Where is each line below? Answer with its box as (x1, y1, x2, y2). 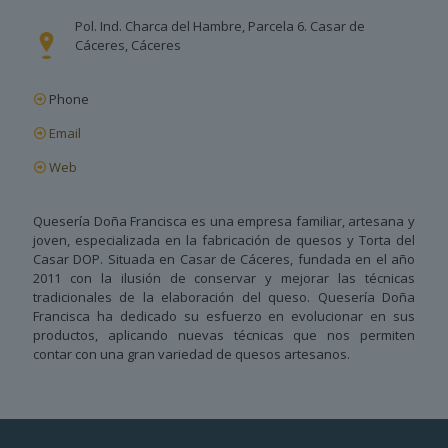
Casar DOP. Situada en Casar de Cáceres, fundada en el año (33, 250, 415, 269)
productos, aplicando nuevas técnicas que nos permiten (33, 326, 415, 345)
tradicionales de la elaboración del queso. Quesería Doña (33, 288, 415, 307)
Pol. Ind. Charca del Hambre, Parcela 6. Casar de (75, 17, 365, 36)
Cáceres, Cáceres (75, 36, 181, 55)
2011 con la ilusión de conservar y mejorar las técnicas (33, 269, 415, 288)
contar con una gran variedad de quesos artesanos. (33, 345, 350, 364)
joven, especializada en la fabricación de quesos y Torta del (33, 231, 415, 250)
